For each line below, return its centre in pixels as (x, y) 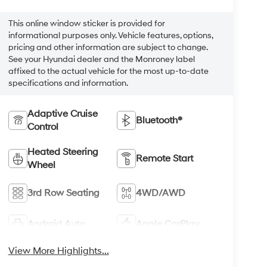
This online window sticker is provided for (86, 24)
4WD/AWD (161, 193)
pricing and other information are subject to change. (108, 47)
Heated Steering (63, 152)
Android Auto (56, 224)
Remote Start (165, 158)
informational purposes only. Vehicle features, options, (110, 35)
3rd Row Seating (63, 193)
